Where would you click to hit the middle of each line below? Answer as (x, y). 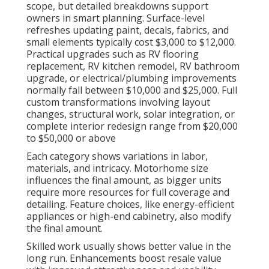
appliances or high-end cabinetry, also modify (129, 216)
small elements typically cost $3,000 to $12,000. (131, 42)
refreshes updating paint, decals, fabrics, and (128, 30)
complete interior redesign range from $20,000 (132, 126)
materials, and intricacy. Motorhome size (117, 168)
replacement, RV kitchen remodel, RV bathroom (133, 66)
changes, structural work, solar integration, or (131, 114)
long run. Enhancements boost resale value (124, 258)
